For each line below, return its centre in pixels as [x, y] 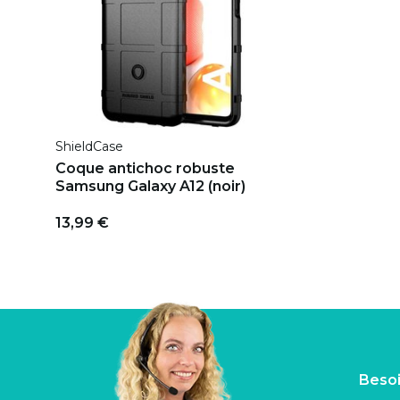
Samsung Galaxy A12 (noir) [150, 186]
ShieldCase [89, 146]
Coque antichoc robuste [145, 168]
